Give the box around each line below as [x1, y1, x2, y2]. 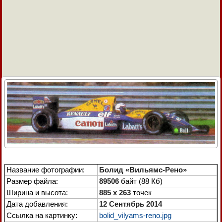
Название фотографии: [6, 165, 85, 174]
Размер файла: [6, 176, 58, 185]
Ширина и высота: [6, 188, 68, 197]
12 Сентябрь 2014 [99, 199, 162, 208]
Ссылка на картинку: [6, 211, 77, 220]
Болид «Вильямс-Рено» [99, 165, 187, 174]
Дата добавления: [6, 199, 68, 208]
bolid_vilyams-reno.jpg [99, 211, 171, 220]
